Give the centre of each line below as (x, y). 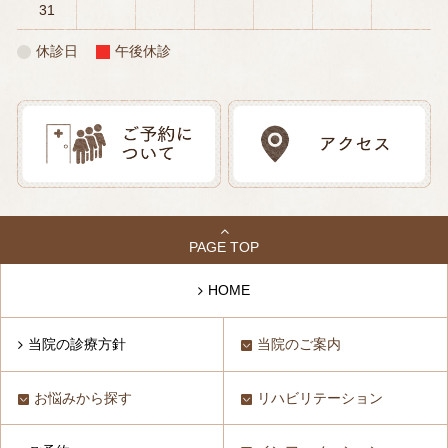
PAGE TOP (224, 246)
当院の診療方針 (77, 343)
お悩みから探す (83, 397)
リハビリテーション (320, 397)
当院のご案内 (299, 343)
